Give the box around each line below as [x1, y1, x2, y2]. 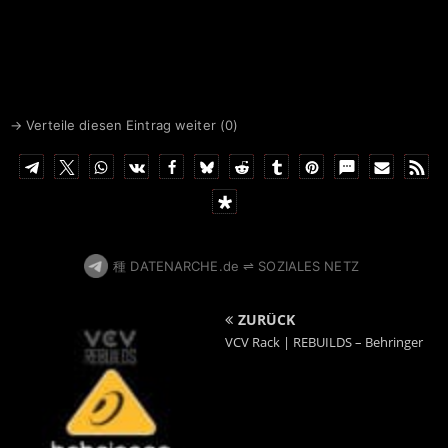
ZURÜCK [238, 309, 295, 329]
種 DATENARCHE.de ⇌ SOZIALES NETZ [113, 257, 359, 274]
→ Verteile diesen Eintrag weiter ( [10, 116, 225, 133]
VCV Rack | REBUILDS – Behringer [225, 332, 423, 351]
